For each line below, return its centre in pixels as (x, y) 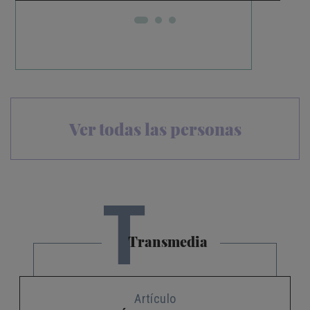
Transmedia (168, 241)
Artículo (155, 299)
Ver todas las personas (155, 129)
